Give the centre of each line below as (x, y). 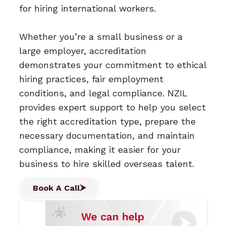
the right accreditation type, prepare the (108, 121)
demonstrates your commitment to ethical (113, 65)
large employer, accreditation (83, 50)
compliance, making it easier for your (100, 149)
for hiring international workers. (88, 8)
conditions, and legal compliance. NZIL (104, 93)
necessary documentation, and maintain (107, 135)
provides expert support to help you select (113, 107)
